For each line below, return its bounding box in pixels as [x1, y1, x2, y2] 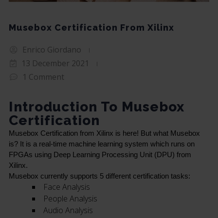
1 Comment [22, 72, 64, 83]
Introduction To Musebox [8, 99, 184, 115]
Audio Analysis [43, 205, 93, 216]
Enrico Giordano [22, 44, 81, 55]
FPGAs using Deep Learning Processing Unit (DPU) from [8, 151, 191, 159]
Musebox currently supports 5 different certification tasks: [8, 172, 190, 181]
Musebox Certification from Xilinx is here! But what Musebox [8, 129, 200, 138]
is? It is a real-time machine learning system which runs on [8, 140, 195, 148]
